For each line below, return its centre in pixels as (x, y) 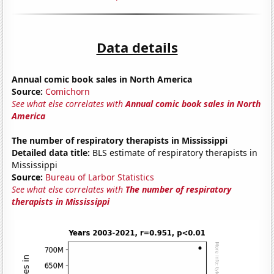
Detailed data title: (51, 152)
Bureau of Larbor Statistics (100, 177)
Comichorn (68, 91)
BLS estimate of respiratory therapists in (174, 152)
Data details (137, 47)
